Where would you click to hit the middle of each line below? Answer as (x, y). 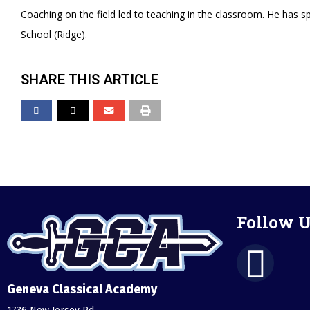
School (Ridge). (54, 34)
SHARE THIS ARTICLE (90, 80)
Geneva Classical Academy (82, 289)
